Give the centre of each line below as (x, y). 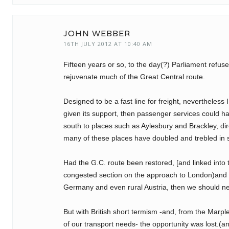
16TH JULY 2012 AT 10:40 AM (108, 44)
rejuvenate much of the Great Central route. (134, 77)
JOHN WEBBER (97, 33)
